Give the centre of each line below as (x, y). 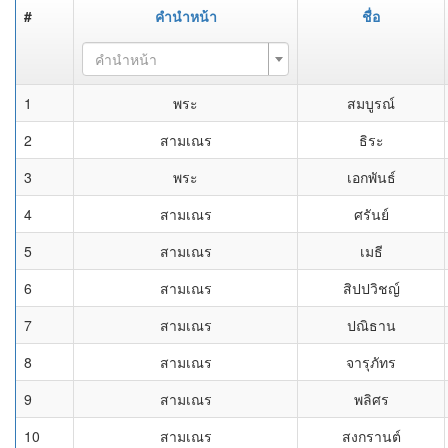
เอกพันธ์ (371, 177)
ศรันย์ (371, 214)
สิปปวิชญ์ (371, 288)
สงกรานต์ (371, 436)
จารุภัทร (371, 362)
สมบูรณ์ (371, 103)
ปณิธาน (371, 325)
